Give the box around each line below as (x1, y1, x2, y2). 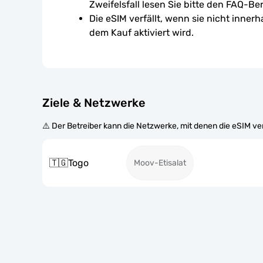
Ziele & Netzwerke (42, 96, 146, 110)
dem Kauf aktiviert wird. (89, 27, 194, 38)
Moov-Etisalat (134, 158, 186, 168)
